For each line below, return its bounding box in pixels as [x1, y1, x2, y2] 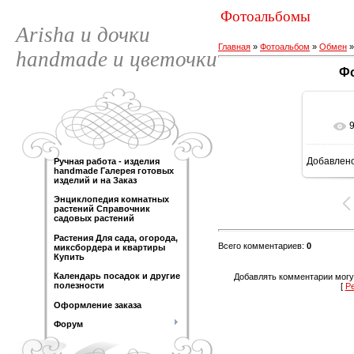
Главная [218, 42, 250, 51]
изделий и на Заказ [54, 175, 137, 185]
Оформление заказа [54, 299, 141, 310]
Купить [54, 251, 85, 262]
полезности [54, 281, 104, 291]
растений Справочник [54, 204, 150, 214]
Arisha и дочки [16, 23, 150, 47]
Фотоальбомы [220, 8, 311, 24]
